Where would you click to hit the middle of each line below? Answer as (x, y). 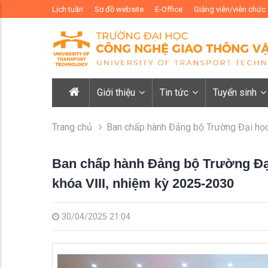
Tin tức (175, 93)
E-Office (169, 9)
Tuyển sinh (236, 93)
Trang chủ (72, 127)
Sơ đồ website (119, 9)
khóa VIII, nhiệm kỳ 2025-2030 (143, 184)
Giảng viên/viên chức (230, 9)
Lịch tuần (68, 9)
